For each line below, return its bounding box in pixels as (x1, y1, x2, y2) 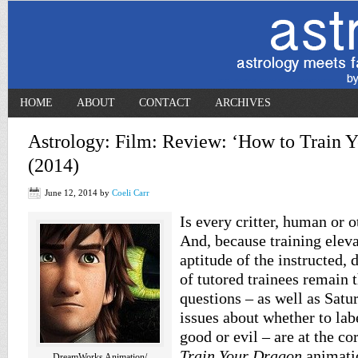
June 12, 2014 (45, 188, 97, 197)
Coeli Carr (112, 188, 149, 197)
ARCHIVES (215, 97, 271, 109)
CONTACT (139, 97, 191, 109)
